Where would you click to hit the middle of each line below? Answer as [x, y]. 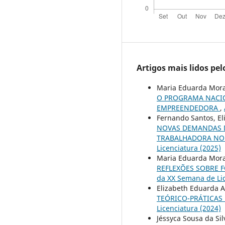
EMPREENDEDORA [188, 107]
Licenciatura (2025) [189, 148]
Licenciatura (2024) [189, 208]
